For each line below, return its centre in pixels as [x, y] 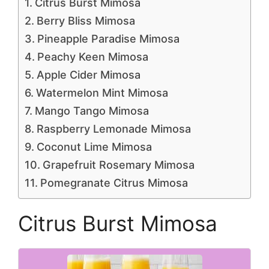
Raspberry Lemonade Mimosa [113, 129]
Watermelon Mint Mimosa [102, 93]
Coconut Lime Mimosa [94, 147]
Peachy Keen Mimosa [92, 57]
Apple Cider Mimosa [88, 75]
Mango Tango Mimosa [92, 111]
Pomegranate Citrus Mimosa [114, 183]
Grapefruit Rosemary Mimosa [118, 165]
